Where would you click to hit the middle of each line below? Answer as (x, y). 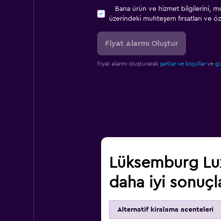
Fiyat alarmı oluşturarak (128, 64)
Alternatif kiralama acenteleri (165, 210)
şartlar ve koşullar (183, 64)
